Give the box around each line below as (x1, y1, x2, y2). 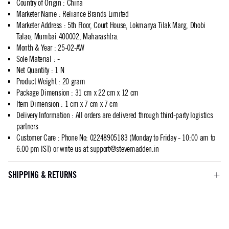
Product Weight (16, 77, 57, 86)
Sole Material (16, 54, 52, 63)
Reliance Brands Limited (62, 9, 129, 18)
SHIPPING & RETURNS (8, 169, 77, 180)
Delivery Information (16, 110, 70, 120)
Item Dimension (16, 99, 59, 108)
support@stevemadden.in (90, 144, 159, 153)
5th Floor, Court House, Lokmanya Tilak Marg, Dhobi (67, 20, 205, 30)
